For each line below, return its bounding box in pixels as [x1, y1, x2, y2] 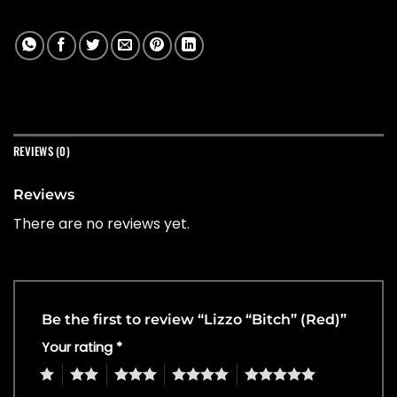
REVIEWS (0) [13, 143, 70, 160]
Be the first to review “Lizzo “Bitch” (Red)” [42, 311, 350, 329]
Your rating [42, 339, 116, 357]
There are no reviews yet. [13, 214, 190, 235]
